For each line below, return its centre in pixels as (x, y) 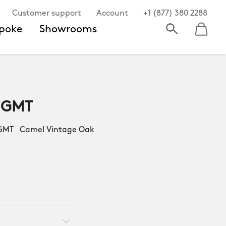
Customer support (47, 14)
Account (112, 14)
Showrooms (68, 29)
